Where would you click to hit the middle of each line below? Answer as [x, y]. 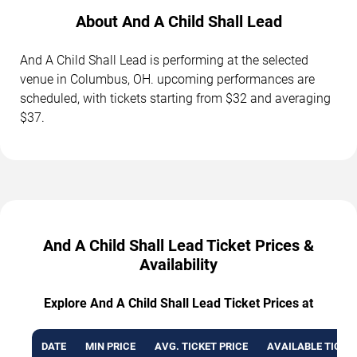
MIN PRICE [110, 347]
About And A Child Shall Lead [178, 22]
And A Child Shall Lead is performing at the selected [164, 61]
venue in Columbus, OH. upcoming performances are [167, 80]
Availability [178, 265]
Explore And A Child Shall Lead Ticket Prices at [178, 304]
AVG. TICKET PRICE [201, 347]
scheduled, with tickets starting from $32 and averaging [175, 99]
